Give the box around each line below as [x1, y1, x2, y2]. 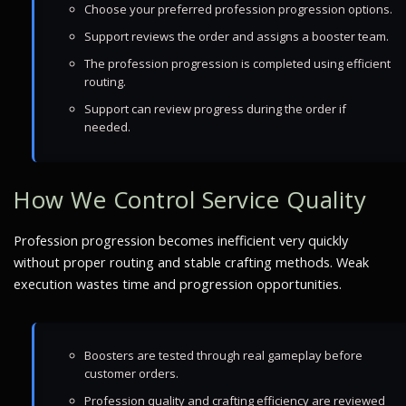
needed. [84, 119, 130, 135]
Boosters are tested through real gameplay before [84, 347, 362, 363]
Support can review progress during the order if [84, 101, 346, 117]
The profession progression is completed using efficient [84, 55, 391, 72]
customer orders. [84, 365, 179, 382]
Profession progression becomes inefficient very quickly [14, 232, 348, 249]
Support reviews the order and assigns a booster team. [84, 28, 389, 44]
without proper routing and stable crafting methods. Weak [14, 254, 369, 271]
